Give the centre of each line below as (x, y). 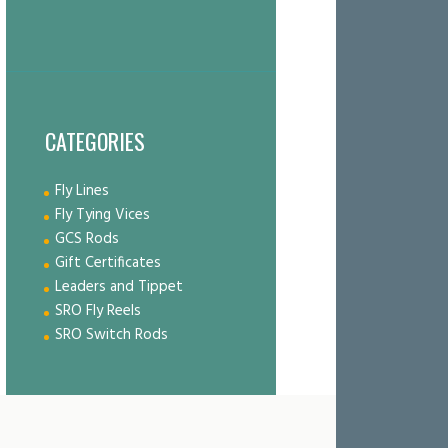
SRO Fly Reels (97, 311)
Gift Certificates (107, 263)
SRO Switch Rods (111, 335)
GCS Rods (86, 239)
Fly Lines (81, 191)
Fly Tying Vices (102, 215)
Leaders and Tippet (118, 287)
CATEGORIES (95, 141)
